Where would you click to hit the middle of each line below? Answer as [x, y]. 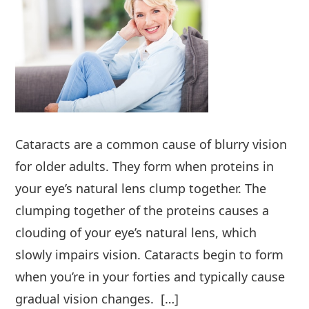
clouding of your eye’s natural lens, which [136, 232]
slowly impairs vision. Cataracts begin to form [150, 254]
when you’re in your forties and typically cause [150, 276]
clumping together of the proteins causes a [142, 210]
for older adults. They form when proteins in [145, 166]
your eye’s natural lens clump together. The [141, 188]
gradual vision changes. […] [97, 298]
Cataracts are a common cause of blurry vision [151, 144]
